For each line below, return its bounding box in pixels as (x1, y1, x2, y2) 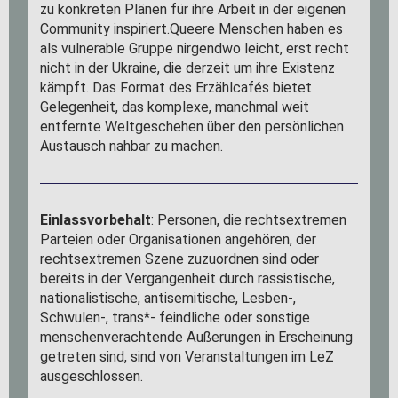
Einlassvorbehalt (40, 211, 152, 228)
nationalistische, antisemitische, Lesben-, (40, 290, 297, 306)
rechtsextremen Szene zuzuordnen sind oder (40, 251, 320, 267)
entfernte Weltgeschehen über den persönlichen (40, 118, 345, 135)
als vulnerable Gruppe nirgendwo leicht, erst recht (40, 40, 350, 57)
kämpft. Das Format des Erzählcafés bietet (40, 79, 313, 96)
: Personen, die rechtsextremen (151, 211, 347, 228)
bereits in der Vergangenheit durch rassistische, (40, 270, 336, 287)
